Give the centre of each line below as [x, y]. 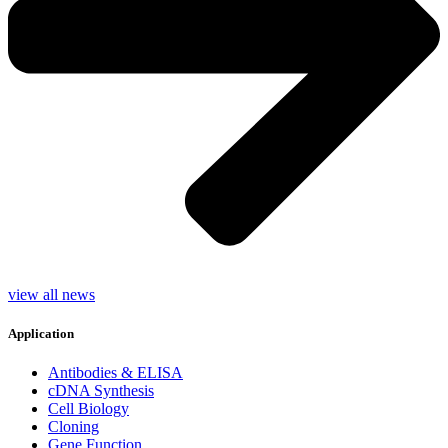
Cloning [73, 426]
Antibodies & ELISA [115, 372]
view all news [51, 294]
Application [41, 333]
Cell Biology [88, 408]
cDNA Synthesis [101, 390]
